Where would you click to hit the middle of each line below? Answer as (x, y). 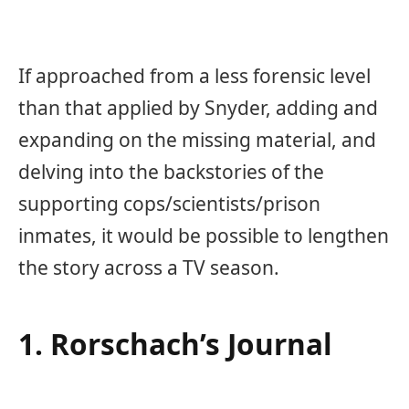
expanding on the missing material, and (197, 139)
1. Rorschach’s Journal (175, 344)
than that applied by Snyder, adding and (198, 107)
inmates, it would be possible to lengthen (204, 235)
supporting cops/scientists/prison (169, 203)
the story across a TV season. (149, 267)
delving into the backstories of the (171, 171)
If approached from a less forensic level (194, 75)
